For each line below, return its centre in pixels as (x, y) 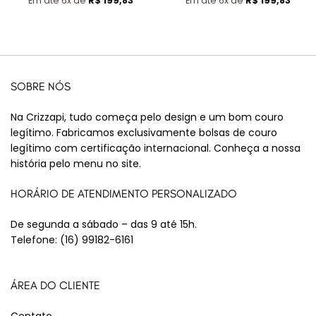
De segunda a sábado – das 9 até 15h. (104, 225)
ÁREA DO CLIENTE (55, 285)
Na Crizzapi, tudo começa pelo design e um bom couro (147, 117)
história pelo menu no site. (76, 164)
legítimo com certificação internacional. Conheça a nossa (156, 148)
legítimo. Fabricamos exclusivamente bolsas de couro (144, 133)
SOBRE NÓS (41, 86)
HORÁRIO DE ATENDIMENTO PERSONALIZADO (124, 193)
